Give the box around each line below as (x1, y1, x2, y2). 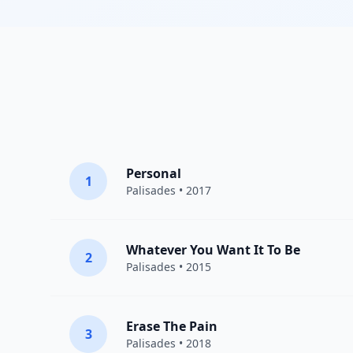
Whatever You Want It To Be (126, 241, 300, 258)
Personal (126, 165, 181, 182)
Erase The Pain (126, 318, 217, 335)
